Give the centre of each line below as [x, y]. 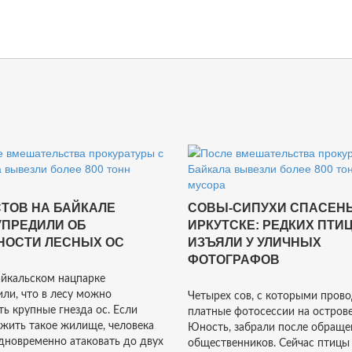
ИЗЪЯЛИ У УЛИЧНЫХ [255, 242]
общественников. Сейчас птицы [269, 343]
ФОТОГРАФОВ [234, 260]
